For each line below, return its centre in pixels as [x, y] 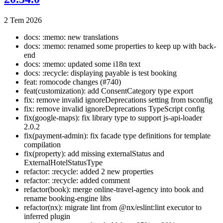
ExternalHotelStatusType [63, 163]
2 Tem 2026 [23, 20]
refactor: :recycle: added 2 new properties [89, 172]
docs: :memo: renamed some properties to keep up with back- [120, 46]
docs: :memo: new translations [71, 37]
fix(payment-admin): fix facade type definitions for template [117, 136]
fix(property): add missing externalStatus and [94, 154]
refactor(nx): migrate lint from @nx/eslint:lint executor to [113, 208]
